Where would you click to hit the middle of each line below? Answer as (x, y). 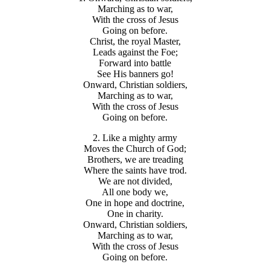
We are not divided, (135, 181)
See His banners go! (135, 74)
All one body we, (135, 192)
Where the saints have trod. (135, 171)
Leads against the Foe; (135, 52)
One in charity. (135, 214)
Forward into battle (135, 63)
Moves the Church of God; (135, 149)
